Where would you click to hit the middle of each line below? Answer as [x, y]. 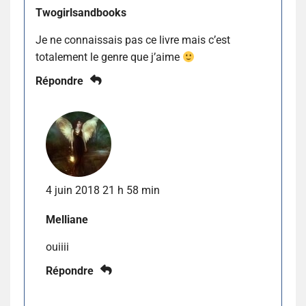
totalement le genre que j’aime [109, 57]
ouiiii [57, 247]
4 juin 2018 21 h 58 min [103, 191]
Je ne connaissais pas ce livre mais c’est [133, 40]
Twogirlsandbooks [81, 13]
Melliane [67, 220]
